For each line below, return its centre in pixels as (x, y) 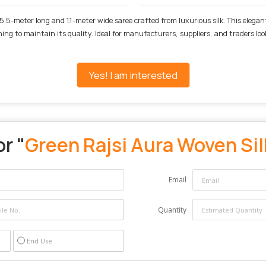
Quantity (172, 210)
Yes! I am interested (133, 75)
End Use (39, 241)
